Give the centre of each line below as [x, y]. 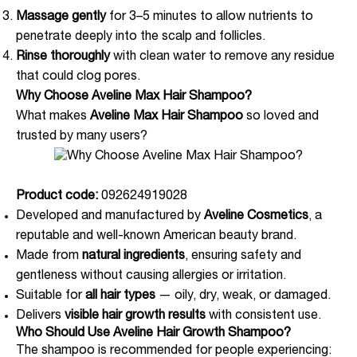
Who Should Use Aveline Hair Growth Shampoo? [153, 334]
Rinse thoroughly [63, 57]
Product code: [57, 197]
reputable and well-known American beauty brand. [156, 237]
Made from [49, 257]
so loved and [281, 117]
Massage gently [61, 18]
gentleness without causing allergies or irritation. [151, 277]
